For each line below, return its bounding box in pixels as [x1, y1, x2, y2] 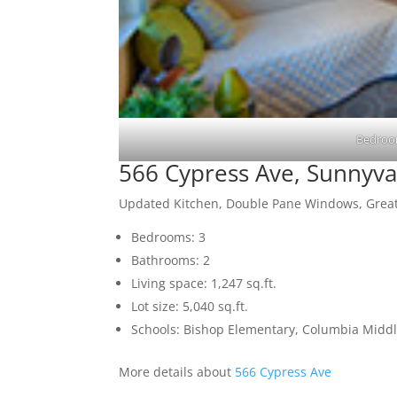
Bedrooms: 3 [131, 229, 206, 246]
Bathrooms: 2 [131, 252, 211, 269]
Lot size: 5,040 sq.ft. [131, 298, 249, 315]
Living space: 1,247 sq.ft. [131, 275, 277, 292]
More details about [119, 363, 236, 381]
